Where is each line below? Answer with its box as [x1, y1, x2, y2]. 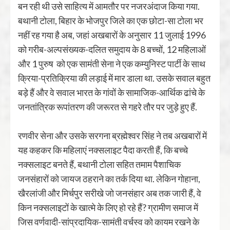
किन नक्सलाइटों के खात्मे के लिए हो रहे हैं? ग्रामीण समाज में [18, 202, 198, 213]
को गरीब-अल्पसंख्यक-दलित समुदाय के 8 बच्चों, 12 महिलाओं [18, 44, 206, 55]
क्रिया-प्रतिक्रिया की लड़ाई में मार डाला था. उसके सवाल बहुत [18, 72, 210, 84]
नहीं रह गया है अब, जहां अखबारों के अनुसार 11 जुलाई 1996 [18, 29, 206, 41]
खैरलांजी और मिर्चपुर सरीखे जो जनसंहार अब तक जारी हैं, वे [18, 187, 201, 199]
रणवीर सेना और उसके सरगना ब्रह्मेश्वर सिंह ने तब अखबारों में [18, 130, 207, 141]
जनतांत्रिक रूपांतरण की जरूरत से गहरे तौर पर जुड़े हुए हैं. [18, 101, 199, 112]
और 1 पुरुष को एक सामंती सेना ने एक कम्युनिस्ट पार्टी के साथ [18, 58, 205, 69]
